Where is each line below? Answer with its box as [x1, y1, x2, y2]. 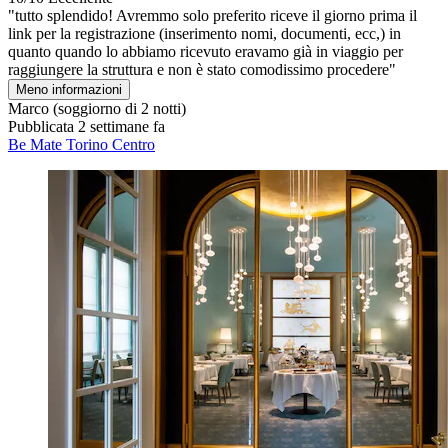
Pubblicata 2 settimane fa [8, 118, 165, 136]
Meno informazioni [16, 82, 122, 98]
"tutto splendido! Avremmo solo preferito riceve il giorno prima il [8, 7, 417, 25]
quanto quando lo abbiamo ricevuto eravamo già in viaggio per [8, 43, 403, 61]
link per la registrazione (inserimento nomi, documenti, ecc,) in [8, 25, 401, 43]
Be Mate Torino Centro [8, 136, 155, 154]
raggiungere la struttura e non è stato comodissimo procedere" [8, 61, 396, 79]
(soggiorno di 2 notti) [49, 100, 186, 118]
